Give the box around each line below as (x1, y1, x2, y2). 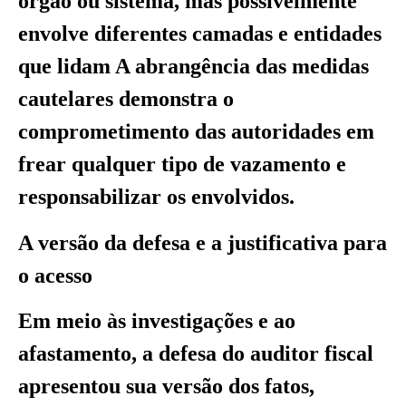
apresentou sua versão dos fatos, (18, 374, 314, 399)
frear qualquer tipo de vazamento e (18, 152, 346, 177)
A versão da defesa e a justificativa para (18, 230, 387, 255)
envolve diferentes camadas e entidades (18, 22, 382, 46)
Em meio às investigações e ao (18, 309, 295, 333)
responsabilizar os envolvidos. (18, 185, 295, 209)
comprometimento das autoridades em (18, 120, 374, 144)
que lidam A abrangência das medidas (18, 54, 369, 79)
